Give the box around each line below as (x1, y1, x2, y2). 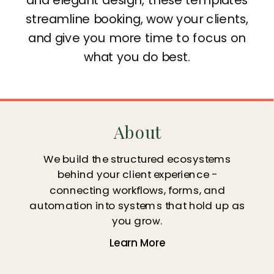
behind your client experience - (57, 166, 218, 182)
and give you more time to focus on (28, 29, 246, 46)
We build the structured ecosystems (43, 151, 232, 166)
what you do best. (83, 48, 191, 65)
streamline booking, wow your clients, (26, 10, 248, 28)
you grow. (111, 213, 163, 228)
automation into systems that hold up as (29, 198, 246, 213)
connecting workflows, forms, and (49, 182, 226, 197)
